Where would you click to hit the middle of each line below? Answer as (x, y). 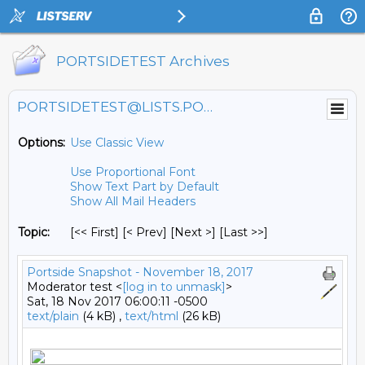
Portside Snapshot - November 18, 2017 (140, 272)
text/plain (53, 316)
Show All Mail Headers (133, 201)
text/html (152, 316)
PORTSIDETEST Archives (143, 61)
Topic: (34, 232)
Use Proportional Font (133, 172)
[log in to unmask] (174, 287)
